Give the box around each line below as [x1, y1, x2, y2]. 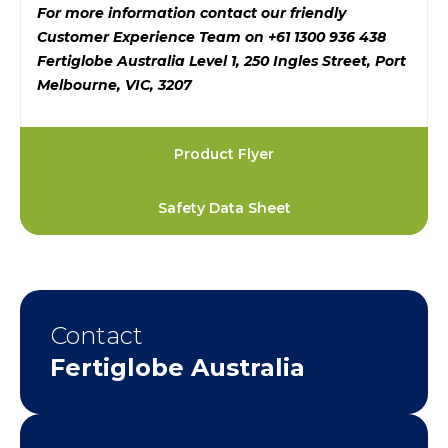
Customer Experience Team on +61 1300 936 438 [37, 28, 386, 47]
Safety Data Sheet [157, 199, 291, 218]
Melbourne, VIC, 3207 [37, 76, 192, 95]
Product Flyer [174, 145, 274, 164]
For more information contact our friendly [37, 4, 346, 23]
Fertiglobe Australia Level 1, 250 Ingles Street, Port [37, 52, 406, 71]
